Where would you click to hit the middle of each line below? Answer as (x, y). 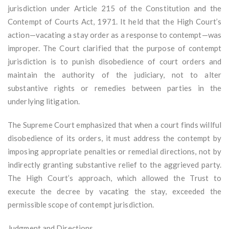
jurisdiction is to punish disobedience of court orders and (114, 62)
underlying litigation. (44, 101)
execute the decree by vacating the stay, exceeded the (114, 191)
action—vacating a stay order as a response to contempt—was (114, 35)
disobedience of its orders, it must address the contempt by (114, 138)
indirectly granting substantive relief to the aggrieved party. (114, 165)
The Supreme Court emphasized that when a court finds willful (114, 125)
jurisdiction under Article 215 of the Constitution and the (114, 8)
